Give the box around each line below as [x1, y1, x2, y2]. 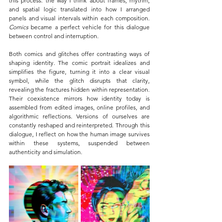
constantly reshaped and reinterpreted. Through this [9, 121, 150, 129]
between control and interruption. [9, 32, 99, 40]
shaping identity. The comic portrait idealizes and [9, 58, 150, 66]
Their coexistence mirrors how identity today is [9, 94, 150, 102]
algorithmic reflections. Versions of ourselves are [9, 112, 150, 120]
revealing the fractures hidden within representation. [9, 85, 150, 93]
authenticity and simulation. [9, 148, 82, 156]
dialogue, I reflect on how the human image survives [9, 130, 150, 138]
